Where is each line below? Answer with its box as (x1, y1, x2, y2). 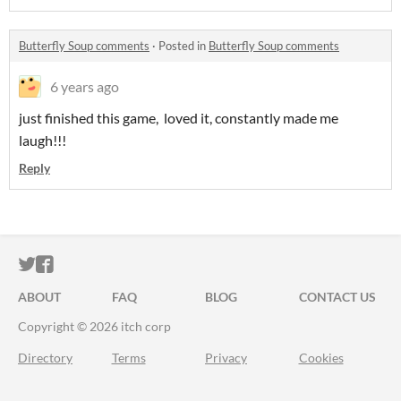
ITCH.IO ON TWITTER (35, 254, 212, 275)
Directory (18, 350, 73, 365)
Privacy (205, 350, 247, 365)
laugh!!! (19, 132, 66, 149)
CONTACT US (298, 289, 376, 304)
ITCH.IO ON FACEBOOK (53, 254, 248, 275)
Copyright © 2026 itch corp (18, 319, 171, 334)
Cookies (298, 350, 344, 365)
